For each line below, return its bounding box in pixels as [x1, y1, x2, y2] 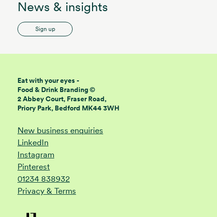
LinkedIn [17, 137, 48, 147]
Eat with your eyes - [17, 76, 79, 84]
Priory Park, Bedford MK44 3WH [17, 104, 120, 112]
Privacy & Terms [17, 186, 76, 196]
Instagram [17, 149, 54, 159]
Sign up [35, 25, 55, 32]
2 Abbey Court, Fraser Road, [17, 94, 107, 103]
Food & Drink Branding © [17, 85, 95, 93]
